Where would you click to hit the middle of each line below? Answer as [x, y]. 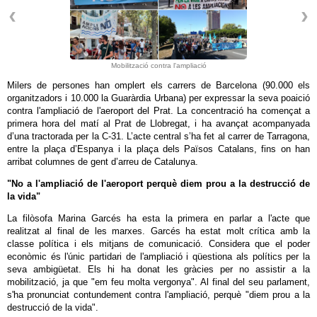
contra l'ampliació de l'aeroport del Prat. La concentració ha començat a [158, 111]
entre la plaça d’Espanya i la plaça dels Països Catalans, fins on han [158, 149]
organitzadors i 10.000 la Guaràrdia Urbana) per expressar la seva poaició [158, 98]
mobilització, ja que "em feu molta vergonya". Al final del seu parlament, [158, 282]
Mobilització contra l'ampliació [158, 65]
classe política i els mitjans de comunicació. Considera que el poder [158, 244]
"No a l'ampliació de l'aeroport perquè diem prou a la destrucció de [158, 184]
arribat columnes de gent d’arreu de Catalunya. [103, 162]
